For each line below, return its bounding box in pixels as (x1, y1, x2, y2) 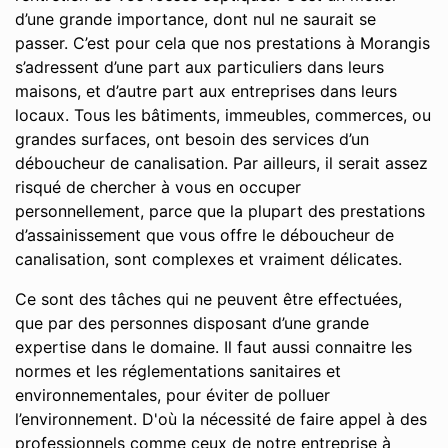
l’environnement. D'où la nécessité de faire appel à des (15, 409, 427, 429)
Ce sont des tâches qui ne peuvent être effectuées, (15, 289, 402, 309)
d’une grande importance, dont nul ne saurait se (15, 9, 376, 29)
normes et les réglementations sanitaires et (15, 361, 341, 381)
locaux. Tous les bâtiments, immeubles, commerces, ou (15, 105, 431, 125)
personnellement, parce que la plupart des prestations (15, 201, 425, 221)
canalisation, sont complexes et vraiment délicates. (15, 249, 402, 269)
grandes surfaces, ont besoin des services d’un (15, 129, 369, 149)
